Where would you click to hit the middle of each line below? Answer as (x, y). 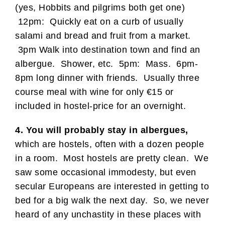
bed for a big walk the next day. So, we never (112, 200)
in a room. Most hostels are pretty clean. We (112, 158)
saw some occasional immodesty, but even (106, 172)
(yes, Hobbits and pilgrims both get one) (100, 7)
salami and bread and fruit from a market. (103, 35)
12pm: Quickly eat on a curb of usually (99, 21)
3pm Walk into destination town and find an (108, 49)
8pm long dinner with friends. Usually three (107, 78)
